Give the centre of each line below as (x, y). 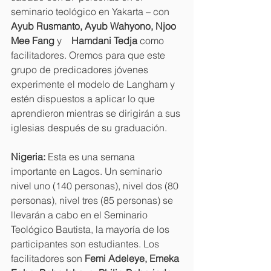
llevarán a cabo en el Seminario (80, 214)
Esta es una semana (93, 156)
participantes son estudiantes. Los (86, 243)
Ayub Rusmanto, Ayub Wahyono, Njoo (95, 26)
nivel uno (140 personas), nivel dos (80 (96, 185)
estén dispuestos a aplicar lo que (84, 98)
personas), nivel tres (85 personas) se (93, 200)
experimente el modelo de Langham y (94, 84)
